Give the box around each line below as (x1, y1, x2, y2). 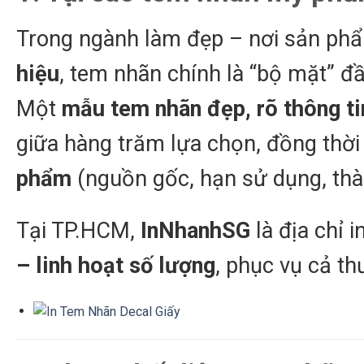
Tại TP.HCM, (16, 218, 141, 245)
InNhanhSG (141, 218, 250, 245)
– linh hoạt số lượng (16, 253, 215, 279)
